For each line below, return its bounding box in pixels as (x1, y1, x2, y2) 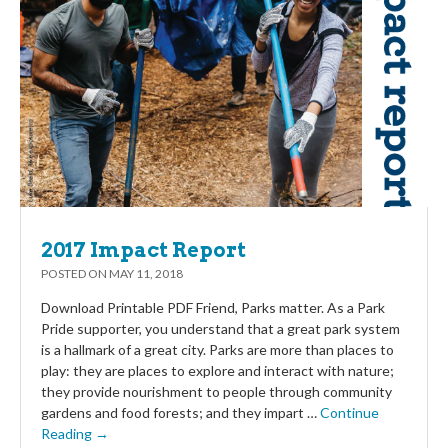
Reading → (41, 424, 109, 442)
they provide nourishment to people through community (41, 382, 392, 400)
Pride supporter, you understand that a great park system (41, 319, 400, 337)
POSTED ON (41, 265, 109, 281)
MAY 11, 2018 (109, 265, 183, 281)
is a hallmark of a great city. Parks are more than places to (41, 340, 394, 358)
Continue (320, 403, 379, 421)
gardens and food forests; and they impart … (41, 403, 320, 421)
